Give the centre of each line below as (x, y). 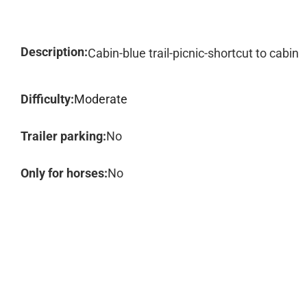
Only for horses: (64, 173)
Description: (54, 52)
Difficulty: (47, 99)
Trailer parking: (63, 136)
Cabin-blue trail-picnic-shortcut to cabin (193, 53)
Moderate (101, 99)
